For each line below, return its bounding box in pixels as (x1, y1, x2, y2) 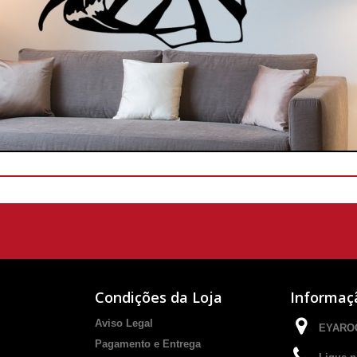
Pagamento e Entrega (95, 338, 201, 350)
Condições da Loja (95, 288, 222, 307)
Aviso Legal (95, 317, 153, 329)
